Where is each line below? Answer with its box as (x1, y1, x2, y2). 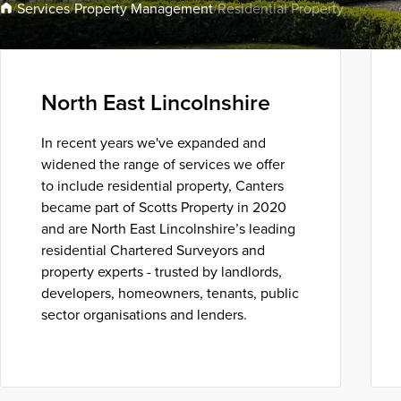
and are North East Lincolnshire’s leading (40, 218, 295, 239)
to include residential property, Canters (40, 175, 284, 196)
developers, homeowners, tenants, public (40, 282, 299, 303)
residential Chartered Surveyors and (40, 239, 265, 260)
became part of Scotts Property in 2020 (40, 196, 286, 218)
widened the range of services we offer (40, 153, 285, 175)
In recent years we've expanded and (40, 132, 266, 153)
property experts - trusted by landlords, (40, 260, 282, 282)
